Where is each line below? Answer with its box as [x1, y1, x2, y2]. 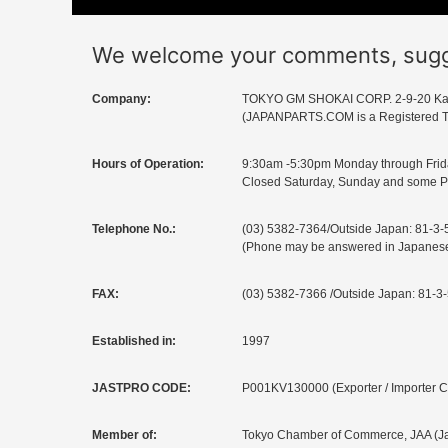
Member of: [92, 428, 157, 443]
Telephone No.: [92, 222, 176, 237]
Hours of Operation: [92, 157, 204, 172]
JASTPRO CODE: [92, 381, 191, 396]
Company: [92, 92, 151, 107]
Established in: [92, 334, 176, 349]
